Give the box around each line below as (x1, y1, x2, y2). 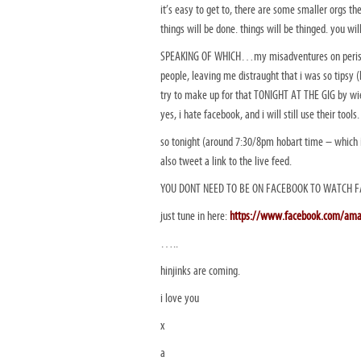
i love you (160, 291, 199, 305)
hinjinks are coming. (160, 263, 240, 278)
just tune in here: (160, 209, 230, 223)
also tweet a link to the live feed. (160, 154, 292, 168)
